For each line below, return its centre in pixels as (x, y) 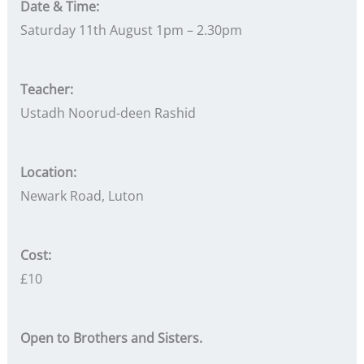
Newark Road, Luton (82, 196)
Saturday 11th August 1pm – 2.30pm (131, 30)
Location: (48, 172)
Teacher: (46, 89)
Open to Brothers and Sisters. (111, 338)
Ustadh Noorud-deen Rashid (108, 113)
